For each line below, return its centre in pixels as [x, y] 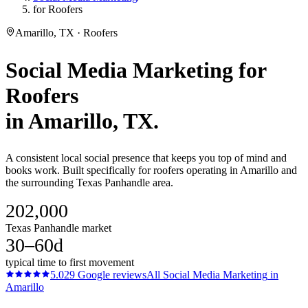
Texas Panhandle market [58, 228]
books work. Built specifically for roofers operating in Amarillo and [151, 170]
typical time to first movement [70, 263]
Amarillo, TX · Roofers [66, 33]
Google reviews [111, 275]
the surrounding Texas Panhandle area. [89, 183]
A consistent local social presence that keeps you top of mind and [146, 158]
